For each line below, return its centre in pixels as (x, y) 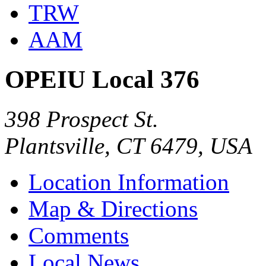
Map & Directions (113, 208)
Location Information (129, 182)
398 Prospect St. (82, 119)
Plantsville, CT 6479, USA (129, 145)
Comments (79, 235)
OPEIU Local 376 (102, 79)
